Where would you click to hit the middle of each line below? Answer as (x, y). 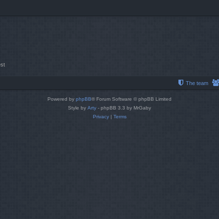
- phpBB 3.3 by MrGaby (124, 108)
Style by (78, 108)
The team (197, 83)
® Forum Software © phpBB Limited (131, 99)
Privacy (101, 117)
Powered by (62, 99)
